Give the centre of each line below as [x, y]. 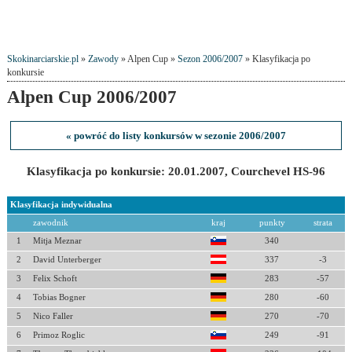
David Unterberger [67, 260]
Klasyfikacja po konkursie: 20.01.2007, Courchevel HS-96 [176, 171]
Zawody [103, 59]
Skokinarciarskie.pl [42, 59]
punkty [272, 223]
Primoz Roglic [59, 335]
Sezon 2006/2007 [210, 59]
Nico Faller [53, 316]
